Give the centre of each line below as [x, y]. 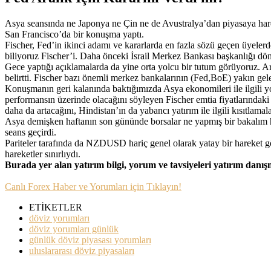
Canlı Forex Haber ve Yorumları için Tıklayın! [93, 186]
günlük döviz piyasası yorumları [90, 240]
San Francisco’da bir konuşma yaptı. [74, 34]
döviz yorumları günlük [74, 229]
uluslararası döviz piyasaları [82, 250]
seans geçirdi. [31, 132]
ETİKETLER [56, 207]
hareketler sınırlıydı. [43, 154]
